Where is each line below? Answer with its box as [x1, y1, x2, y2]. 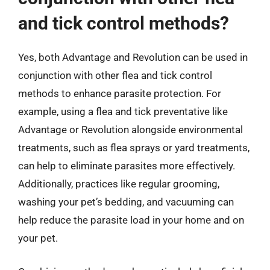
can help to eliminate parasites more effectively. [18, 160, 235, 172]
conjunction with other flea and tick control [18, 69, 212, 81]
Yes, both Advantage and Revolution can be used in [18, 51, 248, 63]
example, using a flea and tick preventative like [18, 105, 228, 118]
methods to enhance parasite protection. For [18, 87, 221, 99]
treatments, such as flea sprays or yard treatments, [18, 142, 250, 154]
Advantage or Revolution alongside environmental [18, 124, 243, 136]
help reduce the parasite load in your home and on [18, 214, 244, 226]
